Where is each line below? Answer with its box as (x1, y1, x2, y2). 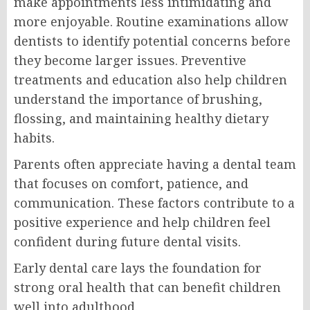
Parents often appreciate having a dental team (14, 156, 296, 173)
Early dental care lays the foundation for (14, 259, 262, 277)
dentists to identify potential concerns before (14, 33, 291, 50)
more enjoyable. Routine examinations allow (14, 13, 289, 30)
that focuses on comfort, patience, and (14, 175, 248, 192)
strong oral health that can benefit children (14, 279, 281, 296)
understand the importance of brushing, (14, 91, 262, 108)
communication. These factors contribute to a (14, 194, 295, 212)
